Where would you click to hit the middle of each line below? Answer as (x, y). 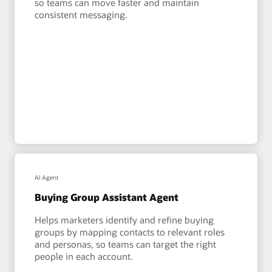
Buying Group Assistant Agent (107, 197)
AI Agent (47, 178)
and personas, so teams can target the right (126, 244)
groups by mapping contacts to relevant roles (130, 232)
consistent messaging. (81, 15)
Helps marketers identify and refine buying (124, 220)
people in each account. (84, 257)
